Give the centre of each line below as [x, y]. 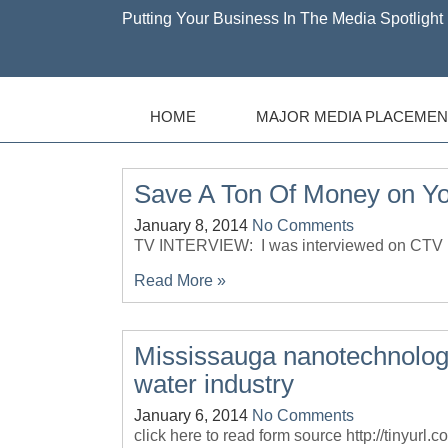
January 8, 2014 [191, 225]
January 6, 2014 [191, 415]
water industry [214, 384]
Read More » [180, 280]
